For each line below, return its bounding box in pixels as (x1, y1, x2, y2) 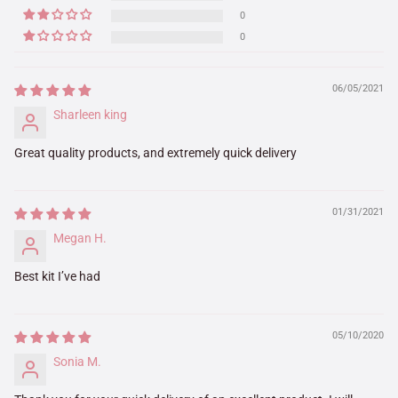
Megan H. (53, 230, 107, 245)
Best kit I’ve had (14, 268, 100, 283)
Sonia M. (53, 354, 101, 369)
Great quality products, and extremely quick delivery (14, 145, 297, 160)
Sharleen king (53, 107, 127, 122)
